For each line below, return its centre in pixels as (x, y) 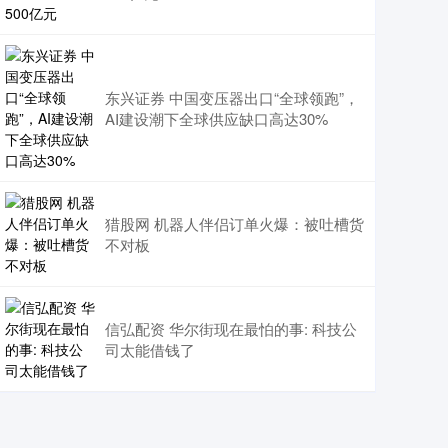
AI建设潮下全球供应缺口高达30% (216, 118)
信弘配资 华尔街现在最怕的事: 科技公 (231, 328)
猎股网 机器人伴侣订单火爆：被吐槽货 (234, 223)
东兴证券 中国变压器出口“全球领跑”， (232, 97)
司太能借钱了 (150, 349)
